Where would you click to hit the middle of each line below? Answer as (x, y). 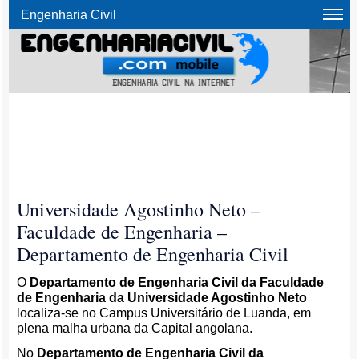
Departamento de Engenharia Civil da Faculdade (177, 282)
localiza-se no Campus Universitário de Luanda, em (164, 313)
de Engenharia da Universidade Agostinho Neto (162, 298)
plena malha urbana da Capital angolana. (135, 328)
